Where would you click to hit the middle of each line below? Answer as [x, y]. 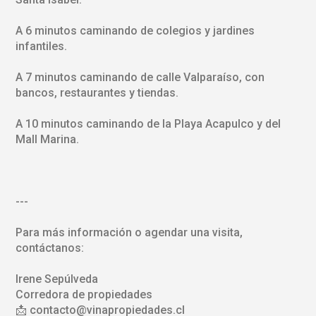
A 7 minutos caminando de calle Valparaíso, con [140, 77]
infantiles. [41, 46]
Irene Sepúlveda [56, 279]
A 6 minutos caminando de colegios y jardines [135, 30]
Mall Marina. [47, 139]
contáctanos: [49, 248]
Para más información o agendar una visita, [129, 232]
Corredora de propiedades [84, 294]
